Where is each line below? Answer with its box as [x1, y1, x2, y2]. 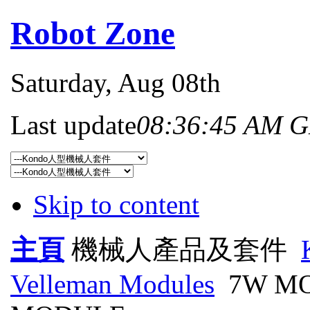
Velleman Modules [10, 268, 215, 299]
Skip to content [33, 189, 199, 219]
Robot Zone [10, 15, 175, 52]
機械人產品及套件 [64, 234, 294, 264]
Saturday [10, 67, 105, 98]
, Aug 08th [105, 67, 221, 98]
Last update [10, 109, 136, 140]
